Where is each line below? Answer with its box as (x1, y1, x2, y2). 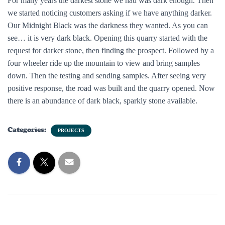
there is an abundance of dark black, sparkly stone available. (8, 96, 197, 105)
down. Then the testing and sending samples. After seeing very (8, 71, 206, 80)
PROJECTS (58, 127, 84, 133)
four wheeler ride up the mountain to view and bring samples (8, 58, 200, 67)
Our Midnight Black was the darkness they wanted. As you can (8, 21, 208, 30)
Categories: (8, 125, 48, 134)
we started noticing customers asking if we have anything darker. (8, 8, 212, 17)
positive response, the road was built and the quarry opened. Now (8, 83, 215, 92)
